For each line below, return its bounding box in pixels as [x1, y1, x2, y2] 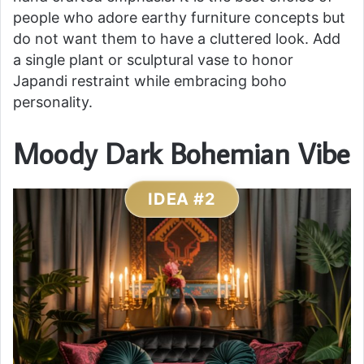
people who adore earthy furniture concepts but [13, 8, 345, 26]
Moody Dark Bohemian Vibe [13, 133, 349, 172]
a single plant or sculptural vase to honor [13, 50, 293, 68]
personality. [13, 93, 93, 110]
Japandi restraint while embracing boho [13, 71, 287, 89]
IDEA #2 [148, 188, 216, 209]
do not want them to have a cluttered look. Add [13, 29, 340, 47]
